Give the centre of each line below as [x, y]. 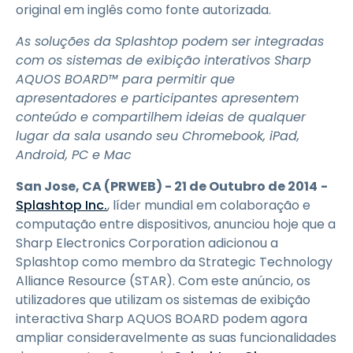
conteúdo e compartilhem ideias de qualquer [161, 117]
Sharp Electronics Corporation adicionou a [147, 243]
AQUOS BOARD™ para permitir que [125, 79]
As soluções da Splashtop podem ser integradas [170, 41]
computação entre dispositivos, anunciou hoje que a [176, 224]
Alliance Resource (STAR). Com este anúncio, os [163, 281]
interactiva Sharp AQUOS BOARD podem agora [162, 319]
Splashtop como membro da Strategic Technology [174, 262]
